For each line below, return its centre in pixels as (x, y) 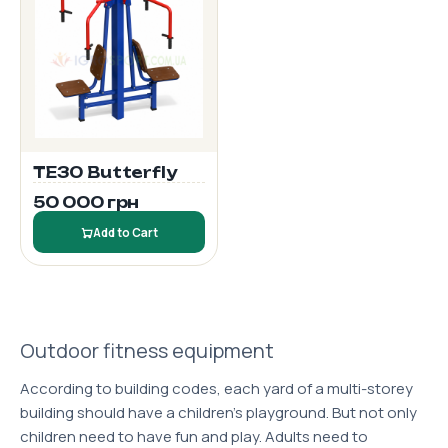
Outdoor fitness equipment (147, 350)
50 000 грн (86, 202)
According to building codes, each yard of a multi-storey (216, 388)
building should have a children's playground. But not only (218, 412)
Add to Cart (125, 232)
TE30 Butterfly (105, 172)
